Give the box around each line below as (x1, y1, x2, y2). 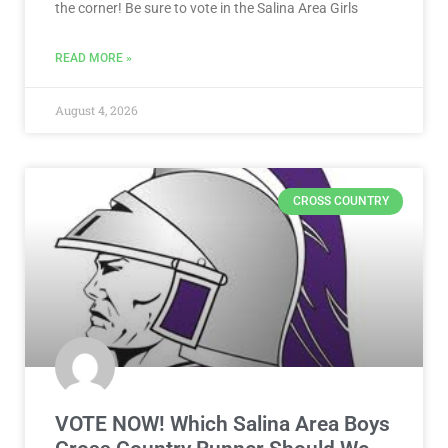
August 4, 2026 (55, 102, 138, 119)
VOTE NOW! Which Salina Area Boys (55, 412, 390, 437)
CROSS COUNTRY (292, 194, 389, 209)
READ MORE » (55, 51, 132, 66)
